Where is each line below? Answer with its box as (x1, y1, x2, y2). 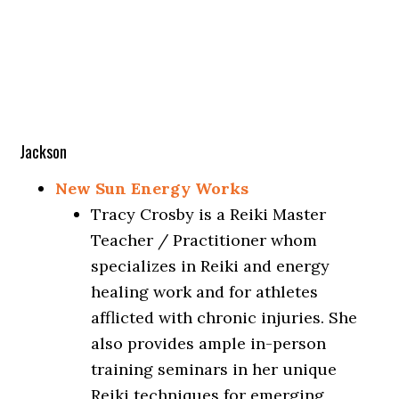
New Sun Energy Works (55, 178, 249, 199)
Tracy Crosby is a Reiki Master (91, 204, 327, 224)
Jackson (20, 140, 68, 163)
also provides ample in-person (91, 333, 327, 354)
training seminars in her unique (91, 359, 338, 379)
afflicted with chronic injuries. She (91, 307, 358, 328)
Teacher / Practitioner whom (91, 230, 318, 250)
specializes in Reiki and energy (91, 256, 330, 276)
